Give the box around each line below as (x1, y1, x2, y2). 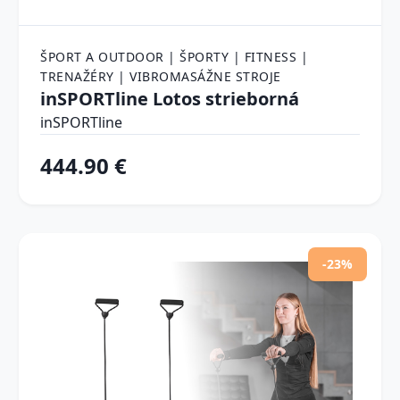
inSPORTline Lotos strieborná (40, 86, 300, 111)
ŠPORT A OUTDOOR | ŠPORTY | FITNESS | (40, 47, 309, 65)
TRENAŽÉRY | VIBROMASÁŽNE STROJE (40, 67, 281, 85)
